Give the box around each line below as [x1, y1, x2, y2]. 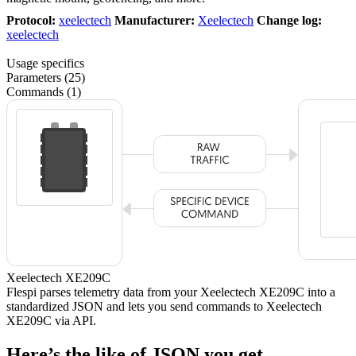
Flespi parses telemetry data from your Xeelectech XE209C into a [6, 284, 335, 299]
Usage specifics [6, 56, 84, 70]
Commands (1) [6, 84, 81, 99]
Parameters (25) [6, 70, 85, 84]
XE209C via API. [6, 313, 96, 327]
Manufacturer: [114, 13, 195, 27]
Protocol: [6, 13, 56, 27]
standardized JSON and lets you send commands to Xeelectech [6, 299, 322, 313]
